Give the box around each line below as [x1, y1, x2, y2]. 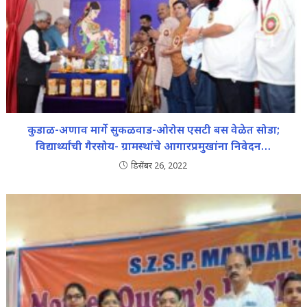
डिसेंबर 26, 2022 [131, 159, 188, 171]
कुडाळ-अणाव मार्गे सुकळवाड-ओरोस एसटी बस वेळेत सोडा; [27, 121, 280, 137]
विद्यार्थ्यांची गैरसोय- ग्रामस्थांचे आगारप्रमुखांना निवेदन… [36, 138, 271, 153]
